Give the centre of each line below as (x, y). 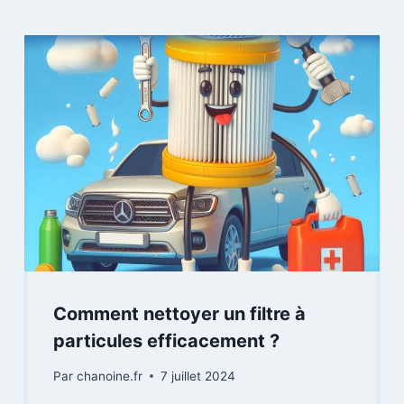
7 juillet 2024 (197, 376)
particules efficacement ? (167, 341)
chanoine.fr (109, 376)
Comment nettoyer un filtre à (180, 314)
